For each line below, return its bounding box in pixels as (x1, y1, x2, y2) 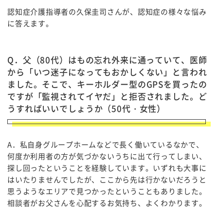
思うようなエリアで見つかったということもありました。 (7, 186, 207, 197)
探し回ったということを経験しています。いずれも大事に (7, 163, 207, 173)
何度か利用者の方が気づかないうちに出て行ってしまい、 (7, 151, 207, 162)
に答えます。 (7, 18, 54, 29)
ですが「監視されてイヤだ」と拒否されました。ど (7, 90, 207, 102)
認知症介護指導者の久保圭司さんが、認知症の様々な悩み (7, 6, 207, 17)
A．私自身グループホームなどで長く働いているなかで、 (7, 139, 204, 150)
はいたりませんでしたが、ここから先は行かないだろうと (7, 174, 207, 185)
